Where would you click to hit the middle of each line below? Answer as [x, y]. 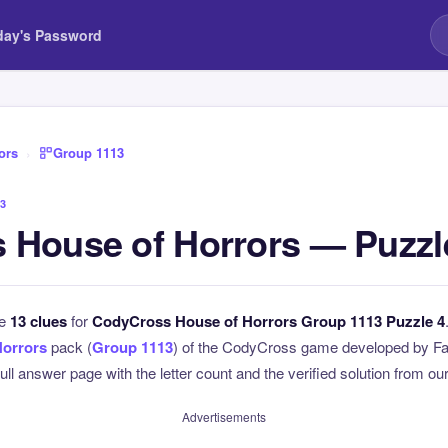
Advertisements [224, 416]
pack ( [69, 346]
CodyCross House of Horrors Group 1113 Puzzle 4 [268, 321]
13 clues [38, 321]
